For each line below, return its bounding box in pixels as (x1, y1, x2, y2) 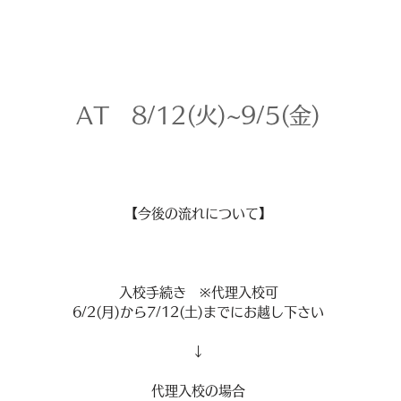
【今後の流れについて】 (124, 207, 272, 220)
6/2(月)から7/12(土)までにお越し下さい (73, 305, 324, 319)
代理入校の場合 (151, 384, 245, 397)
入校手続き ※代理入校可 (118, 286, 278, 299)
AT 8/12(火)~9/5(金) (76, 104, 320, 126)
